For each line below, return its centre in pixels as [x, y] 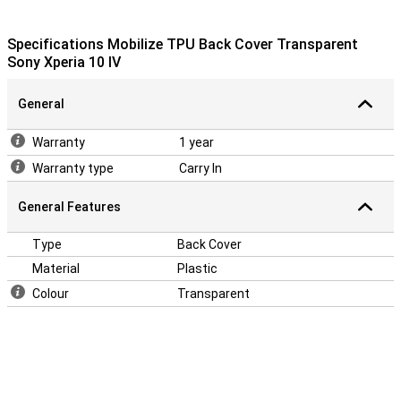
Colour [51, 294]
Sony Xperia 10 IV [64, 62]
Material [56, 269]
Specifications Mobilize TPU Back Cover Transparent [183, 44]
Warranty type [73, 168]
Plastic [197, 269]
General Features [69, 207]
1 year [196, 142]
